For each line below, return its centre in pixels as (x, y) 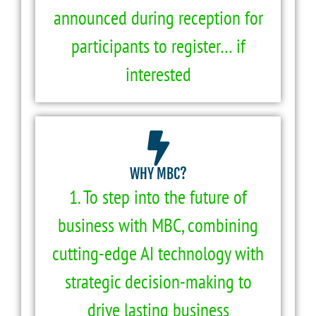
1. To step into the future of (158, 196)
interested (158, 74)
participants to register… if (158, 45)
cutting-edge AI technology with (158, 253)
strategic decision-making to (158, 281)
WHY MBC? (158, 174)
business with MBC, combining (158, 225)
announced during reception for (158, 17)
